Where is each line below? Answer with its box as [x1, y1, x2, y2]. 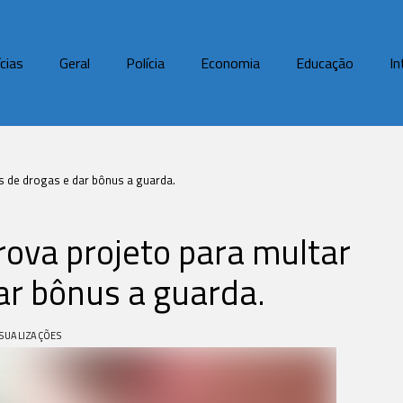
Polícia [126, 52, 165, 74]
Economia [201, 52, 260, 74]
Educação [296, 52, 354, 74]
